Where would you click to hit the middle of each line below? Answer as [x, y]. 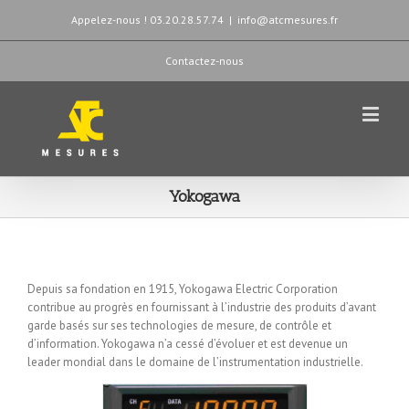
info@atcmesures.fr [288, 20]
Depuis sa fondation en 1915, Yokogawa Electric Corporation [183, 289]
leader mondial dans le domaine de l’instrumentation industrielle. [195, 362]
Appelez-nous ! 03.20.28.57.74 [147, 20]
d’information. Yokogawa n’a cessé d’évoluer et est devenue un [188, 344]
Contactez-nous [204, 61]
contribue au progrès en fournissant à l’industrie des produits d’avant [202, 307]
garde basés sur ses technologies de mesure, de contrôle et [179, 325]
